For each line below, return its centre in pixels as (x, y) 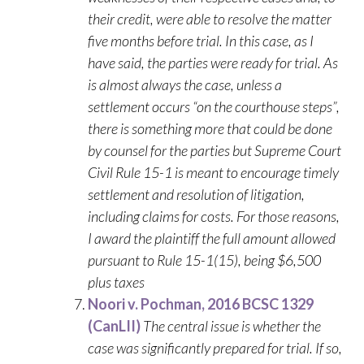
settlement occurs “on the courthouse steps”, (214, 106)
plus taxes (116, 282)
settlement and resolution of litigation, (196, 194)
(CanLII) (114, 326)
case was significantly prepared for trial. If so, (215, 348)
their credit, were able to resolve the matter (210, 19)
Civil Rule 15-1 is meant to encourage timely (213, 172)
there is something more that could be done (210, 128)
